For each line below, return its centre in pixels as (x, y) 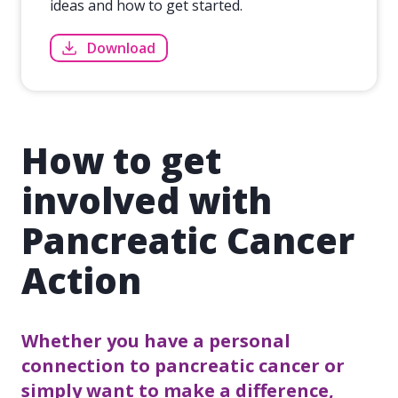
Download (121, 48)
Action (81, 280)
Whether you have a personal (156, 340)
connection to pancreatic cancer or (183, 365)
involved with (147, 200)
